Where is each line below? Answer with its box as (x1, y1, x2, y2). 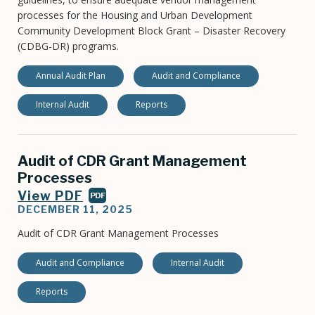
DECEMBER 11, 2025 (18, 203, 133, 216)
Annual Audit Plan (36, 70, 105, 82)
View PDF (18, 188, 83, 204)
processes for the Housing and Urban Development (18, 8, 252, 22)
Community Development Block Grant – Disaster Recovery (18, 24, 285, 38)
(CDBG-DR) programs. (18, 39, 119, 53)
